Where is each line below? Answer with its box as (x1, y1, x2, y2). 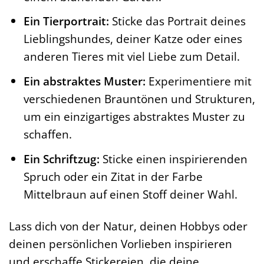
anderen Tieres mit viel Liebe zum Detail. (23, 48, 240, 65)
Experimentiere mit (145, 72, 252, 89)
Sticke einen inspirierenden (99, 150, 247, 167)
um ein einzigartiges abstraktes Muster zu (23, 108, 245, 124)
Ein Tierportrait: (23, 13, 109, 29)
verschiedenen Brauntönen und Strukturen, (23, 90, 255, 107)
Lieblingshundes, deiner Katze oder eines (23, 31, 242, 47)
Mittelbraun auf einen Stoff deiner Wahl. (23, 186, 237, 202)
